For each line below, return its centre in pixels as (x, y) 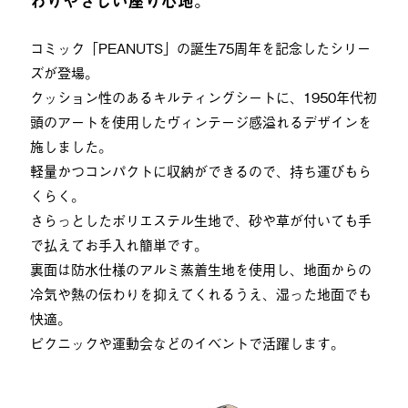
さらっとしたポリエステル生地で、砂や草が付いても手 (200, 219)
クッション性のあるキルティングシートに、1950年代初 (203, 96)
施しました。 (71, 145)
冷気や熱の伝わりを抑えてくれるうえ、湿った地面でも (200, 293)
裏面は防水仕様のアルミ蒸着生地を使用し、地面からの (200, 268)
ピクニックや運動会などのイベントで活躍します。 (187, 342)
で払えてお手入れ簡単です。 (118, 244)
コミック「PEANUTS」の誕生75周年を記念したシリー (200, 47)
